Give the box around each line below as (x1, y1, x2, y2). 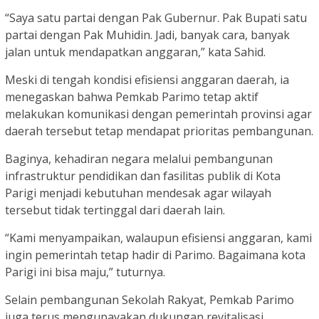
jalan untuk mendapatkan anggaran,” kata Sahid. (5, 43, 266, 60)
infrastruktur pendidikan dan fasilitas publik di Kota (5, 167, 281, 184)
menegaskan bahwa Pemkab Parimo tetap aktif (5, 88, 258, 105)
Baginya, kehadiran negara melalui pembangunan (5, 150, 273, 167)
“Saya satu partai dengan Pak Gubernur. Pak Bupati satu (5, 9, 307, 26)
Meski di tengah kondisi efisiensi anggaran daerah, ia (5, 71, 289, 88)
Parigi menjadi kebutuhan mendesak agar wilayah (5, 184, 271, 201)
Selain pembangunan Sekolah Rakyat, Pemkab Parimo (5, 291, 294, 308)
